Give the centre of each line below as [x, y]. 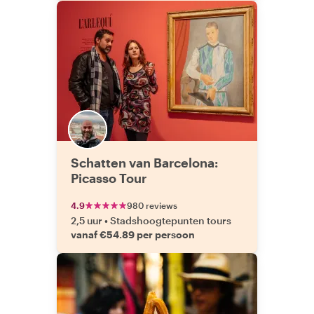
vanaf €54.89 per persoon [133, 234]
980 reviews [152, 205]
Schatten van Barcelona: [144, 163]
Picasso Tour [109, 178]
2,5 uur [87, 220]
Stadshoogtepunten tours [171, 220]
